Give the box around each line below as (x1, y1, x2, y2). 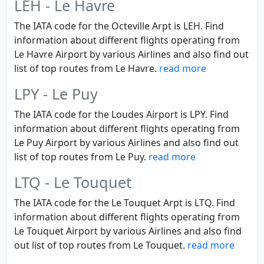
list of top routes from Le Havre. (14, 62, 159, 75)
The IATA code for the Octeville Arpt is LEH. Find (14, 19, 224, 32)
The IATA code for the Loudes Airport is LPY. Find (14, 108, 229, 121)
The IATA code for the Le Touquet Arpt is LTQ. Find (14, 196, 235, 209)
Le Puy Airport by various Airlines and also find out (14, 136, 239, 149)
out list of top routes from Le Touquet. (14, 239, 187, 252)
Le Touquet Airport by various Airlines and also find (14, 225, 242, 237)
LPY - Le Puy (14, 84, 98, 104)
